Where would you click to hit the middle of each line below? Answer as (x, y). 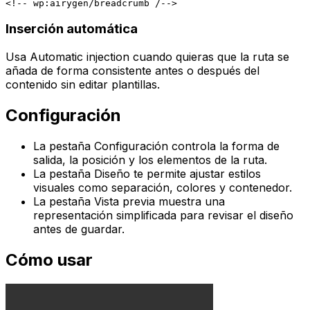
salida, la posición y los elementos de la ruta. (150, 159)
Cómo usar (49, 259)
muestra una (190, 201)
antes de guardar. (79, 229)
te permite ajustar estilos (195, 173)
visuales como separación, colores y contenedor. (163, 187)
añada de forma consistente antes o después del (133, 70)
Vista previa (125, 201)
